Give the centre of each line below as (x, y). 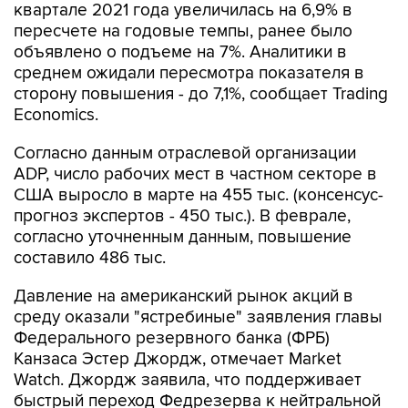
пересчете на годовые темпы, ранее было (183, 31)
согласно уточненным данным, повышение (183, 237)
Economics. (56, 115)
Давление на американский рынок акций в (184, 296)
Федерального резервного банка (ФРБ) (172, 338)
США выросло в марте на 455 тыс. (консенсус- (199, 195)
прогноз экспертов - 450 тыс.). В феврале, (182, 216)
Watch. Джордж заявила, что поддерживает (188, 380)
